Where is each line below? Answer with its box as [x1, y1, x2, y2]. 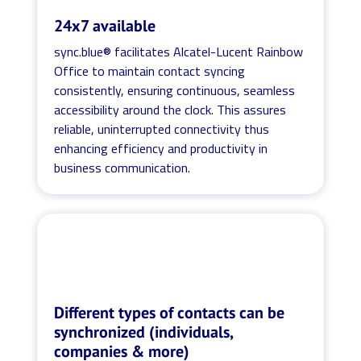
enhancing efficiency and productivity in [54, 138, 268, 158]
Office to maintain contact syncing [54, 60, 246, 81]
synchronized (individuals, [54, 321, 234, 342]
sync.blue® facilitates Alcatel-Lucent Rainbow [54, 41, 304, 61]
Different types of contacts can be [54, 301, 285, 323]
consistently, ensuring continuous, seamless [54, 80, 296, 100]
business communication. [54, 157, 191, 177]
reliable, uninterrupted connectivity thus [54, 118, 270, 139]
